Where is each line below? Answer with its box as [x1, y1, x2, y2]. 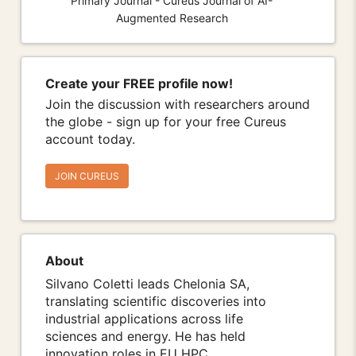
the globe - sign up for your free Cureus [45, 114, 286, 130]
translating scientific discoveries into [45, 293, 266, 310]
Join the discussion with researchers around [45, 96, 310, 113]
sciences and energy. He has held [45, 328, 246, 345]
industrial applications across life [45, 311, 243, 327]
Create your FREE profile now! [45, 75, 233, 92]
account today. [45, 131, 135, 148]
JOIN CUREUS [55, 170, 119, 183]
